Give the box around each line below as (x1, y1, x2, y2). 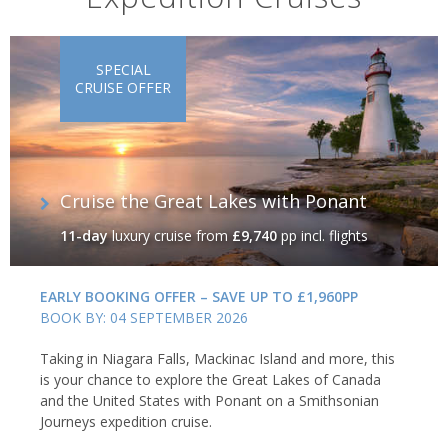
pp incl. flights (277, 225, 368, 245)
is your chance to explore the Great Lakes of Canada (40, 369, 381, 389)
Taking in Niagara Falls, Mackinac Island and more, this (40, 348, 395, 368)
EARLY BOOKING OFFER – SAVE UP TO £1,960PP (40, 286, 358, 306)
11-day (60, 225, 108, 245)
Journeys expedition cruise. (40, 411, 212, 431)
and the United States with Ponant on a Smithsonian (40, 390, 379, 410)
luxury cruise (108, 225, 196, 245)
